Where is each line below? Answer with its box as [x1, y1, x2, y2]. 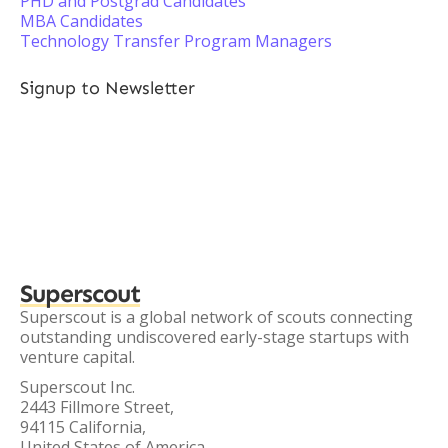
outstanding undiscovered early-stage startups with [20, 326, 409, 348]
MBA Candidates [20, 10, 143, 32]
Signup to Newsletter [20, 77, 195, 99]
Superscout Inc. [20, 376, 135, 398]
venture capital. [20, 346, 135, 368]
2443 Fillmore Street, [20, 396, 174, 418]
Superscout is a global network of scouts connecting [20, 306, 413, 328]
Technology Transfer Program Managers [20, 30, 332, 52]
